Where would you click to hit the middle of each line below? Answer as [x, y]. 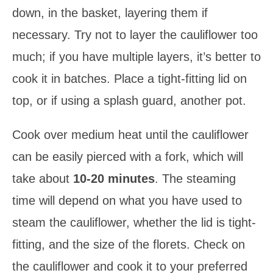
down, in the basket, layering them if [110, 13]
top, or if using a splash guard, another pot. [129, 101]
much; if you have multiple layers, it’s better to [136, 57]
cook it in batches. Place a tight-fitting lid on [129, 79]
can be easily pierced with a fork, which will [128, 157]
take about [43, 179]
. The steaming [195, 179]
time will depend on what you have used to [127, 201]
